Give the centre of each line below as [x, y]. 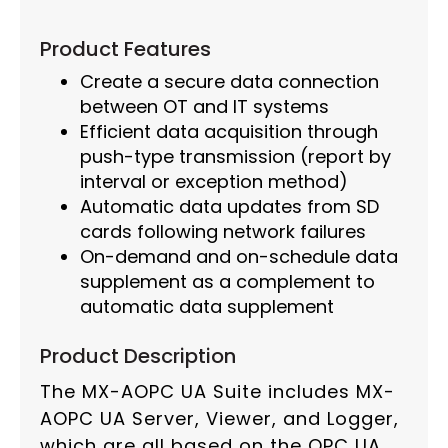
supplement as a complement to [227, 282]
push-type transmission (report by [235, 157]
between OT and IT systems [204, 107]
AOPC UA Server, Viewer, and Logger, [219, 419]
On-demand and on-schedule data [239, 257]
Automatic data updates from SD [229, 207]
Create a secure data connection [229, 82]
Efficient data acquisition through [229, 132]
